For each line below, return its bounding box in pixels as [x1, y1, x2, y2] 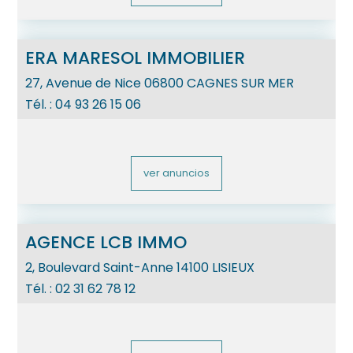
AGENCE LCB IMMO [25, 229, 188, 255]
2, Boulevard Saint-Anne [25, 258, 174, 277]
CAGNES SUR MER [187, 73, 295, 92]
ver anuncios [143, 165, 210, 180]
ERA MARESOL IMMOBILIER [25, 45, 246, 70]
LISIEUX [212, 258, 255, 277]
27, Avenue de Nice [25, 73, 142, 92]
